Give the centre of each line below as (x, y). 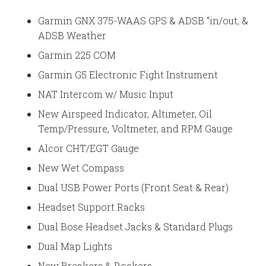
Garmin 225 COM (77, 55)
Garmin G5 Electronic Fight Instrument (128, 74)
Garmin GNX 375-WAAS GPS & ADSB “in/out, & (143, 20)
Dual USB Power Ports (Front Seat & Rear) (133, 187)
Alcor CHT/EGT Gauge (88, 148)
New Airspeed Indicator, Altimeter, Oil (125, 113)
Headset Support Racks (91, 207)
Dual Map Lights (75, 246)
